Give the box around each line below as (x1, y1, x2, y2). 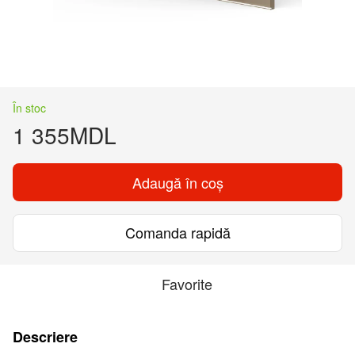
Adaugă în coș (132, 171, 223, 193)
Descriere (13, 326, 78, 347)
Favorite (162, 273, 212, 294)
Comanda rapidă (124, 222, 231, 243)
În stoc (13, 99, 46, 116)
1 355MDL (13, 118, 116, 151)
